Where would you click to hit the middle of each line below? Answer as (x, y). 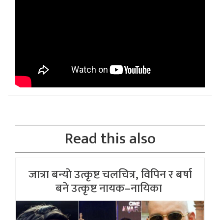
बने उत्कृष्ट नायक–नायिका (110, 189)
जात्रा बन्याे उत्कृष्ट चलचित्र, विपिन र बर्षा (110, 175)
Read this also (110, 139)
